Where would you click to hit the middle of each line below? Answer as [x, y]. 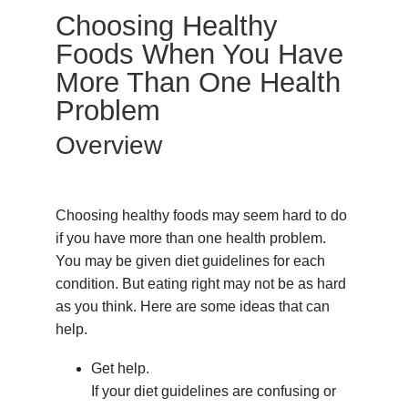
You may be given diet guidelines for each [191, 261]
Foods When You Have [200, 55]
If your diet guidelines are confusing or [213, 392]
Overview [109, 146]
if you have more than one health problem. [191, 239]
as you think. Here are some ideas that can [193, 307]
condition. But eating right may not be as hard [201, 284]
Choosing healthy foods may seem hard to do [202, 216]
